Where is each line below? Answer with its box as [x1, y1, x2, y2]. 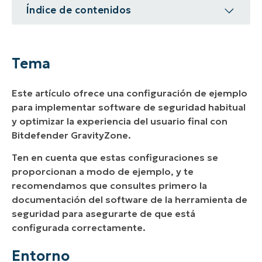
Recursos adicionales [36, 99, 132, 111]
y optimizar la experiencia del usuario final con [12, 115, 227, 127]
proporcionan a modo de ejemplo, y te [12, 166, 194, 178]
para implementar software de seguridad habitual [12, 101, 246, 113]
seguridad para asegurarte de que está [12, 208, 195, 220]
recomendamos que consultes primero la [12, 180, 207, 192]
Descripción [36, 75, 91, 87]
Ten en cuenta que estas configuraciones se [12, 151, 218, 164]
